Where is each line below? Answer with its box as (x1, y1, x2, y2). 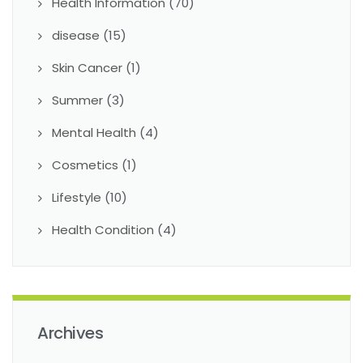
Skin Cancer (52, 59, 122, 77)
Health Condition (52, 221, 154, 239)
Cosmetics (52, 156, 118, 174)
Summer (52, 92, 103, 109)
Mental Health (52, 124, 136, 142)
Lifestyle (52, 189, 101, 207)
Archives (37, 322, 103, 345)
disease (52, 27, 100, 45)
